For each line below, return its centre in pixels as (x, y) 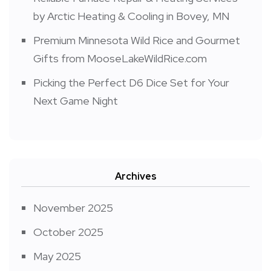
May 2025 (57, 256)
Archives (135, 177)
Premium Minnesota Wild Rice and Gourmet (137, 41)
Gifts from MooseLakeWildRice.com (120, 59)
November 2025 (73, 208)
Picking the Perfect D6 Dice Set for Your (131, 83)
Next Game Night (76, 101)
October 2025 (68, 232)
